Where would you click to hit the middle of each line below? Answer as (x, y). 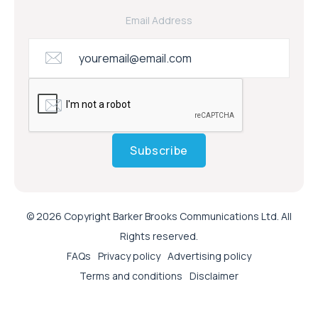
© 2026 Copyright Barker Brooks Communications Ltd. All (159, 216)
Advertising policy (209, 256)
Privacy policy (129, 256)
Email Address (159, 20)
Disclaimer (214, 275)
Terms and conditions (131, 275)
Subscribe (159, 150)
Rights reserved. (159, 236)
